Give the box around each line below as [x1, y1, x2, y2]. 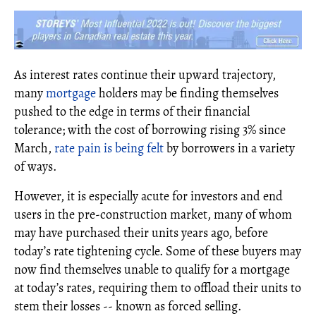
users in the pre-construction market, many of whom [14, 205, 292, 223]
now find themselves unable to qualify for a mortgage [14, 260, 290, 278]
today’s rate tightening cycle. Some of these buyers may [14, 242, 301, 260]
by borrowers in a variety [164, 139, 295, 157]
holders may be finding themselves [96, 84, 279, 102]
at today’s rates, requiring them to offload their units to [14, 279, 301, 296]
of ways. [14, 157, 56, 175]
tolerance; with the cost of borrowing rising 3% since [14, 121, 286, 138]
